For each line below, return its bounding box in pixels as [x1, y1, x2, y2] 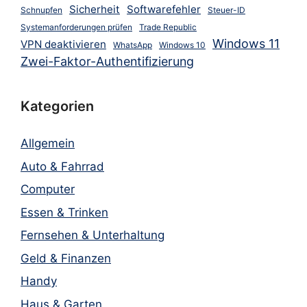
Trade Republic [139, 22, 197, 32]
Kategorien [21, 98, 94, 114]
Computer [21, 182, 75, 196]
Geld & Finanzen [21, 251, 111, 265]
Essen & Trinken [21, 205, 108, 219]
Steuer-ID [208, 5, 245, 15]
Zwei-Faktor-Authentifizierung [21, 54, 194, 69]
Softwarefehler [127, 3, 201, 16]
